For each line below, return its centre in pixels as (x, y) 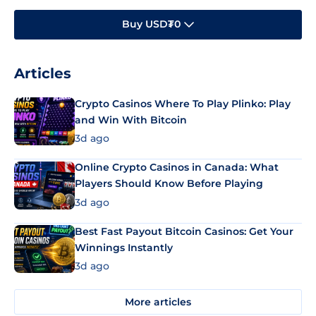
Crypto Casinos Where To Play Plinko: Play (183, 103)
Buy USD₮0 (151, 24)
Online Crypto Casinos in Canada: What (177, 168)
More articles (158, 302)
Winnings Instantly (124, 247)
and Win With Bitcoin (131, 120)
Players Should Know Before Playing (169, 184)
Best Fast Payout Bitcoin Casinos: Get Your (184, 231)
